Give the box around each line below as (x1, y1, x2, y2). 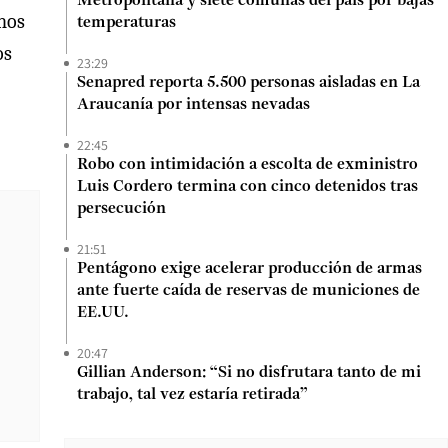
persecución (77, 201, 166, 217)
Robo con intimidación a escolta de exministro (77, 157, 418, 173)
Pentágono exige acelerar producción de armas (77, 261, 422, 277)
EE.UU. (77, 305, 129, 321)
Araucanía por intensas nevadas (77, 97, 310, 113)
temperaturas (77, 15, 176, 31)
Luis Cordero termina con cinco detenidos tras (77, 179, 418, 195)
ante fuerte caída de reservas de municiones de (77, 283, 420, 299)
